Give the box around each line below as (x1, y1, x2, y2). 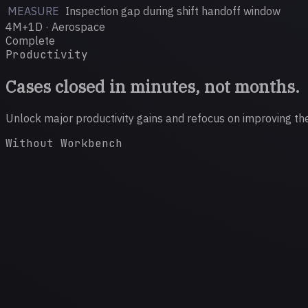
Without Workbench (5, 135, 122, 151)
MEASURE (8, 3, 59, 18)
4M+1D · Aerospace (5, 19, 105, 34)
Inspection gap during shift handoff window (65, 3, 280, 18)
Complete (5, 33, 55, 47)
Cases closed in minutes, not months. (5, 75, 300, 98)
